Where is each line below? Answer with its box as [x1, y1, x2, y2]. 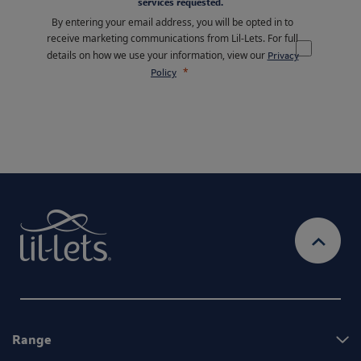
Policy [151, 66, 176, 80]
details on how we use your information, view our [46, 48, 268, 63]
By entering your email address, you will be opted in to [52, 15, 293, 30]
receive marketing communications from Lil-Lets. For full [47, 31, 298, 46]
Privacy [267, 49, 299, 63]
